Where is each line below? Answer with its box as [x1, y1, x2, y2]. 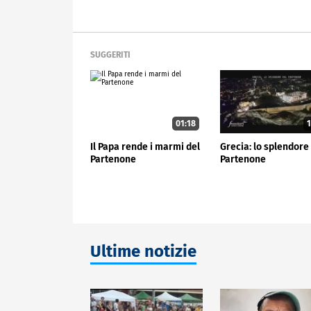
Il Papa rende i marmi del [90, 140, 200, 153]
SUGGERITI [90, 50, 131, 60]
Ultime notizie [90, 241, 196, 261]
